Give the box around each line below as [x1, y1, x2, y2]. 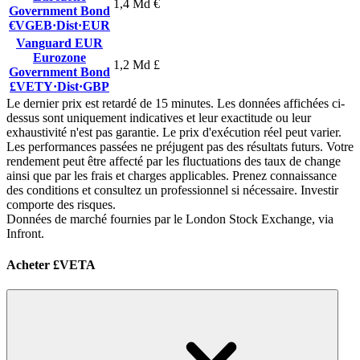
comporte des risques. [6, 197, 116, 211]
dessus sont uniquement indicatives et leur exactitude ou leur [6, 110, 311, 125]
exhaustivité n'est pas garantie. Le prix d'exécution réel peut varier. [6, 125, 342, 139]
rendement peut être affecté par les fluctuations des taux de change [6, 153, 341, 168]
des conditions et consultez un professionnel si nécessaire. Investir [6, 182, 338, 197]
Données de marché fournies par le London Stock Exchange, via [6, 211, 333, 226]
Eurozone [33, 50, 86, 64]
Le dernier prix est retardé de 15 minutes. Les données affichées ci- [6, 96, 345, 110]
